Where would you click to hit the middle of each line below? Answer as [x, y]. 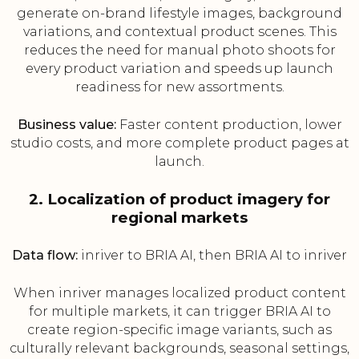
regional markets [179, 218]
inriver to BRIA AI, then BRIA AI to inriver [212, 256]
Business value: [67, 125]
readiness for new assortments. [179, 87]
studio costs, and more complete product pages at [179, 143]
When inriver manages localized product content [179, 293]
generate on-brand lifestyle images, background [179, 14]
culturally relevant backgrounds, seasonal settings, [179, 349]
